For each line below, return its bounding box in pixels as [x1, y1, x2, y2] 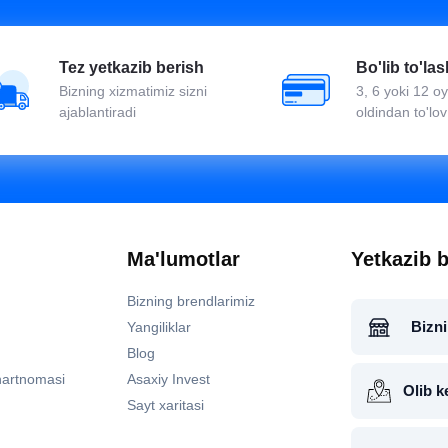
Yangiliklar [127, 318, 191, 335]
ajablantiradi [59, 103, 136, 120]
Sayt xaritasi [127, 396, 204, 413]
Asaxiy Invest [127, 370, 210, 387]
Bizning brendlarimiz [127, 292, 255, 309]
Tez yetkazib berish [59, 58, 204, 76]
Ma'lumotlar [127, 247, 240, 270]
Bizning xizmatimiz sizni [59, 82, 207, 99]
